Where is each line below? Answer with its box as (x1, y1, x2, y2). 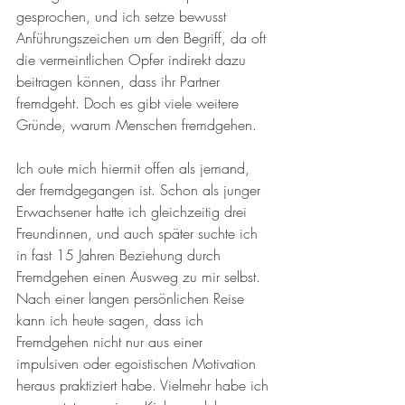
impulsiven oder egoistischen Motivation (16, 353, 260, 373)
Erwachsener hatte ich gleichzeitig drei (16, 201, 251, 221)
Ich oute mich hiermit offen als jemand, (16, 157, 254, 178)
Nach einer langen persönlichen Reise (16, 287, 249, 308)
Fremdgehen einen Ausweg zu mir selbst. (16, 266, 265, 287)
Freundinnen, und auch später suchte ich (16, 222, 262, 243)
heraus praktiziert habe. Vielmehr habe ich (16, 374, 273, 395)
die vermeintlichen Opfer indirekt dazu (16, 49, 250, 70)
